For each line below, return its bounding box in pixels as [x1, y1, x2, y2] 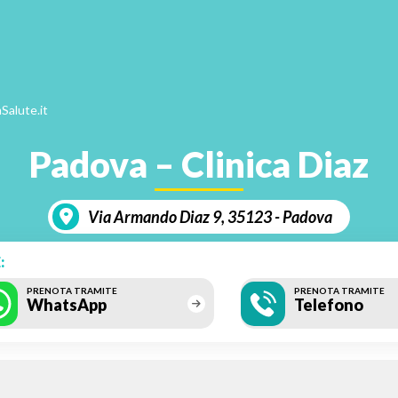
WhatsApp [27, 295, 107, 314]
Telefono [294, 295, 364, 314]
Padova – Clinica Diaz [29, 143, 369, 186]
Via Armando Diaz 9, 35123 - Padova [88, 207, 332, 227]
